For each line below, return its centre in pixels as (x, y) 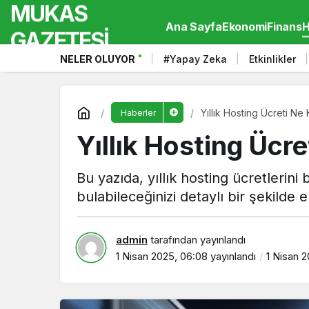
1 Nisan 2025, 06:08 (162, 256)
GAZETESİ (59, 40)
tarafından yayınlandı (197, 239)
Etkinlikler (272, 59)
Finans (285, 27)
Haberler (138, 113)
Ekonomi (244, 27)
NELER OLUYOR (98, 59)
